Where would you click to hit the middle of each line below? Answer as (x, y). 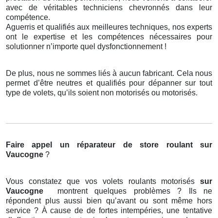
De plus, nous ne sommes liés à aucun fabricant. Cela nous (109, 73)
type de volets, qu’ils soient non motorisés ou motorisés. (102, 93)
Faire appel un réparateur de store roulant (99, 145)
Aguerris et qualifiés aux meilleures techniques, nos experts (109, 27)
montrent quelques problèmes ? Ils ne (135, 191)
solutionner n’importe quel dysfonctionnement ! (86, 47)
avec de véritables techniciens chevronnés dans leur (109, 8)
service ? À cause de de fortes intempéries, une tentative (109, 211)
